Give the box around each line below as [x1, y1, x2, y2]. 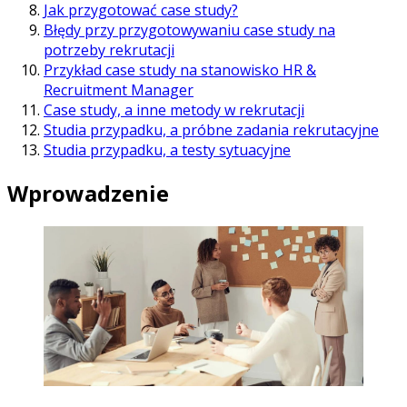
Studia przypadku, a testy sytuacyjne [44, 139, 291, 160]
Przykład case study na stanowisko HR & [44, 59, 316, 80]
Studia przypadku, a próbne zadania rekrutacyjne [44, 119, 379, 140]
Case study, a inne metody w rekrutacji [44, 99, 304, 120]
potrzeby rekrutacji [44, 39, 174, 60]
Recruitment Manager [44, 79, 194, 100]
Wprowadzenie [7, 177, 169, 208]
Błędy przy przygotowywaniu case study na [44, 19, 335, 40]
